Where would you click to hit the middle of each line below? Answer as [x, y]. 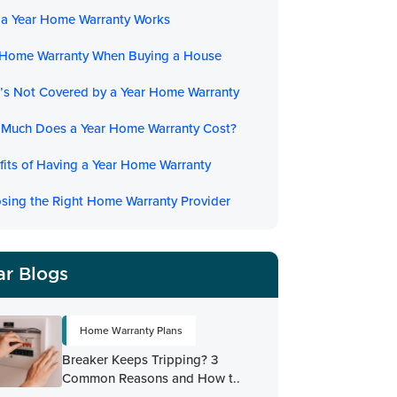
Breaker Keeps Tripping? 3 [140, 360]
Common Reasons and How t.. [151, 378]
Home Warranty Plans [131, 331]
